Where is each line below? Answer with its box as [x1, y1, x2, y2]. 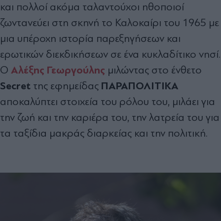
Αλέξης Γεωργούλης [11, 63, 105, 76]
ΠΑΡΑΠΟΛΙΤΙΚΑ [101, 79, 179, 92]
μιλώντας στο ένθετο [105, 64, 202, 76]
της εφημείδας [31, 79, 101, 92]
